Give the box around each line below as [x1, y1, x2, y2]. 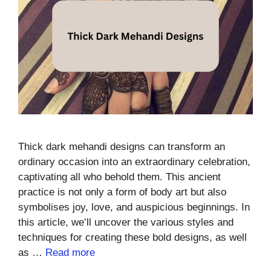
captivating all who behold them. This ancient [18, 171, 221, 183]
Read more [45, 246, 95, 258]
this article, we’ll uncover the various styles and [18, 216, 233, 228]
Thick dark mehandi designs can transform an [18, 140, 225, 152]
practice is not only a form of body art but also [18, 186, 226, 198]
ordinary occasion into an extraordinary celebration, [18, 155, 250, 168]
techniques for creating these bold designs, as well [18, 231, 247, 243]
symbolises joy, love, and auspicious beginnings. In [18, 201, 250, 213]
